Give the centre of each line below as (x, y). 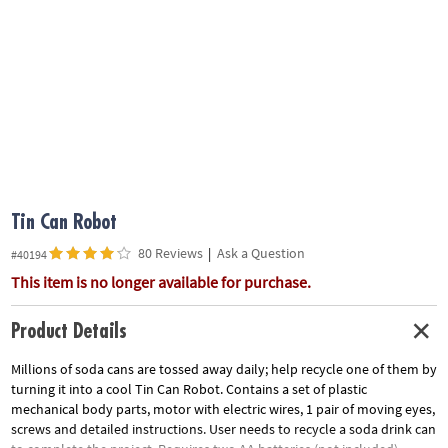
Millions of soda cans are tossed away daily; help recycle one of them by (223, 368)
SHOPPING (42, 176)
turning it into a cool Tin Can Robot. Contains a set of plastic (188, 388)
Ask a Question (260, 253)
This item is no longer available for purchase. (160, 282)
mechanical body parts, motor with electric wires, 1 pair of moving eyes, (222, 408)
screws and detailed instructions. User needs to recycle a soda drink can (223, 428)
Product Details (68, 332)
